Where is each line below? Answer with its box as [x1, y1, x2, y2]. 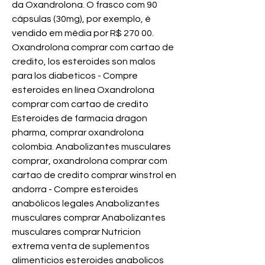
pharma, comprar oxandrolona [12, 128, 144, 138]
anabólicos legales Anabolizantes [12, 199, 160, 209]
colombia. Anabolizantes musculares [12, 142, 171, 152]
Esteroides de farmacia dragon [12, 114, 147, 124]
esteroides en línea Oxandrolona [12, 85, 154, 95]
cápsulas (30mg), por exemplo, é [12, 14, 151, 24]
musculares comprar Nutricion [12, 227, 141, 237]
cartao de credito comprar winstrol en [12, 170, 176, 180]
